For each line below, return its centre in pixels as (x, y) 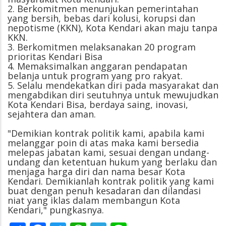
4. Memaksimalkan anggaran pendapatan (97, 66)
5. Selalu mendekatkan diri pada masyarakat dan (113, 85)
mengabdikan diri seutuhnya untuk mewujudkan (113, 95)
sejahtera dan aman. (52, 114)
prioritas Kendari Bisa (55, 56)
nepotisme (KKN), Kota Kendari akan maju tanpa (112, 27)
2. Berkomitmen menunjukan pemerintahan (103, 8)
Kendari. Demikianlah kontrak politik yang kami (111, 181)
